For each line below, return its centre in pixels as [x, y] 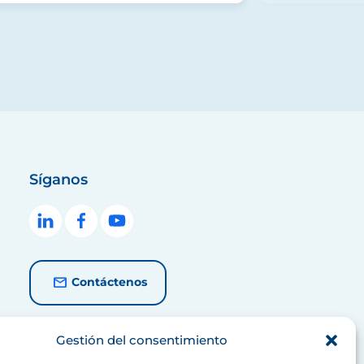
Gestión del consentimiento [142, 340]
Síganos [58, 179]
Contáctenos [109, 282]
